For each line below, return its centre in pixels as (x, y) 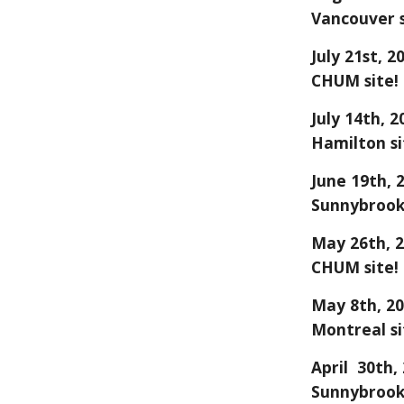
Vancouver (353, 18)
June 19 (340, 180)
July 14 (337, 118)
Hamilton (349, 142)
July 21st (345, 56)
